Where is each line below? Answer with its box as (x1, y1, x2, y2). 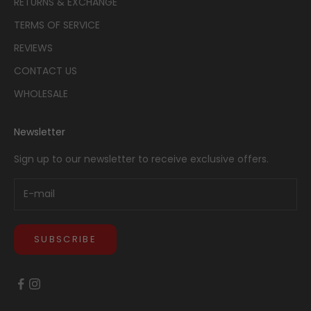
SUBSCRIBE (34, 233, 97, 246)
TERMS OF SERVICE (14, 17, 100, 32)
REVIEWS (14, 40, 53, 55)
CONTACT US (14, 63, 77, 78)
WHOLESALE (14, 86, 68, 101)
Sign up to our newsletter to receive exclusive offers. (14, 151, 269, 166)
